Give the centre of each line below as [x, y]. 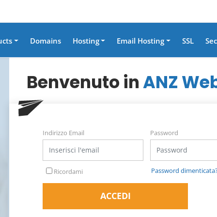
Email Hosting [141, 41]
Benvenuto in [85, 82]
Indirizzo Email [63, 132]
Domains [45, 41]
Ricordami [68, 171]
